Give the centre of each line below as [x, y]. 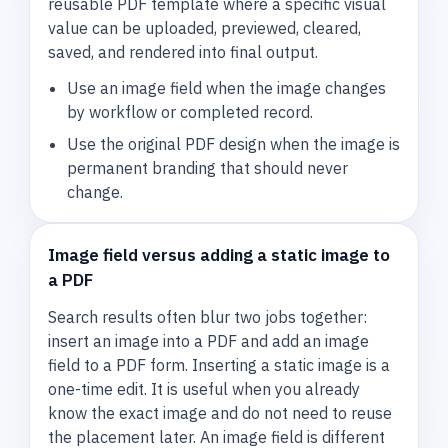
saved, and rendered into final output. [183, 51]
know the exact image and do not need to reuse [220, 413]
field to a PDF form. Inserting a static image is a [219, 365]
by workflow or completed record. [189, 112]
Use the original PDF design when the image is [233, 143]
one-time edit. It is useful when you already [204, 389]
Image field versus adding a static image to [219, 254]
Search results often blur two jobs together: [208, 317]
